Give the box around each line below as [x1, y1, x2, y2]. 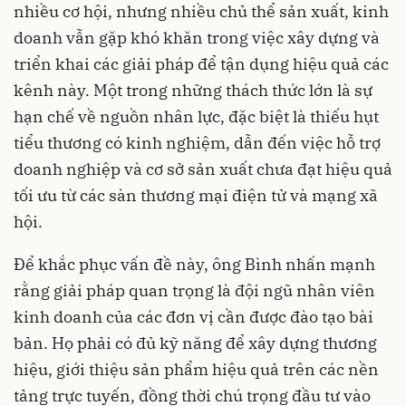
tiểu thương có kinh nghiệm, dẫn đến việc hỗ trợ [14, 132, 381, 154]
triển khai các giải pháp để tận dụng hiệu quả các [14, 53, 389, 75]
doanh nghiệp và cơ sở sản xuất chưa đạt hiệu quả [14, 159, 392, 180]
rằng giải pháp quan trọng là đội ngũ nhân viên [14, 280, 375, 302]
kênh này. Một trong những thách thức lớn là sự [14, 80, 372, 101]
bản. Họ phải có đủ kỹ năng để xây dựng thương [14, 333, 377, 354]
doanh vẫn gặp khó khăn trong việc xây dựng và [14, 27, 380, 49]
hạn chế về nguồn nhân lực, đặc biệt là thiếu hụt [14, 106, 379, 128]
